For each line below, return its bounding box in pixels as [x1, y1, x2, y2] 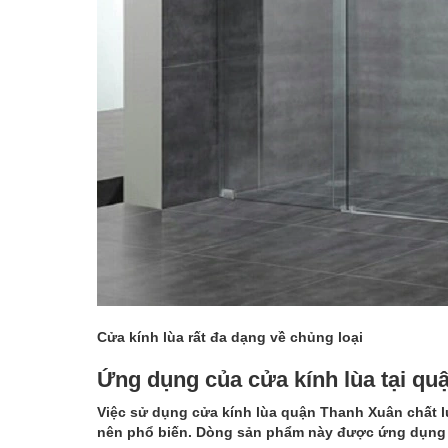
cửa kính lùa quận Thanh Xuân [192, 404, 403, 421]
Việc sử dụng [97, 404, 192, 421]
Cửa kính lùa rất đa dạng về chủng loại [97, 329, 363, 346]
